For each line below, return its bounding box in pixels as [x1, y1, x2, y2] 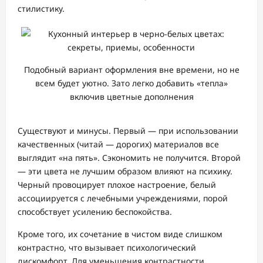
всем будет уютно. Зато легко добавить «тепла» [35, 77, 228, 89]
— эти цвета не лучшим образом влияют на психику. [18, 166, 232, 177]
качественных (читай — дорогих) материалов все [18, 139, 219, 150]
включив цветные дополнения [69, 90, 194, 102]
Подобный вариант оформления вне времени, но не [23, 63, 240, 75]
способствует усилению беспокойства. [18, 206, 172, 218]
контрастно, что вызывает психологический [18, 242, 196, 254]
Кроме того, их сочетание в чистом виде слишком [18, 228, 222, 240]
